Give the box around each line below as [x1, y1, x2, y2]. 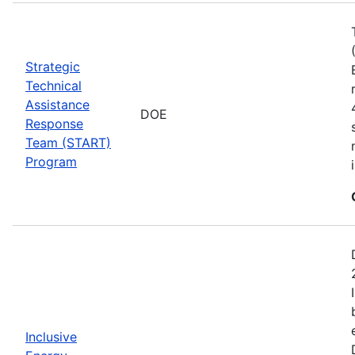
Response [25, 115, 83, 132]
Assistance [25, 96, 90, 113]
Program [25, 153, 77, 170]
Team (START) [25, 134, 111, 151]
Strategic [25, 58, 80, 74]
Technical [25, 77, 82, 94]
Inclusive [25, 328, 77, 345]
